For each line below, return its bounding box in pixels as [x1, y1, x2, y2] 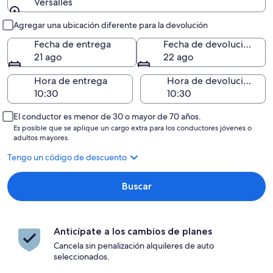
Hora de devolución [243, 74, 251, 87]
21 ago [34, 51, 62, 63]
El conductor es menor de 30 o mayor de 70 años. [13, 111, 201, 122]
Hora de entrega [34, 74, 107, 87]
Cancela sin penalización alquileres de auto [54, 240, 214, 251]
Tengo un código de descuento [7, 152, 127, 163]
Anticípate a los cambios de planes [54, 225, 212, 237]
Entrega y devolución [34, 12, 128, 25]
